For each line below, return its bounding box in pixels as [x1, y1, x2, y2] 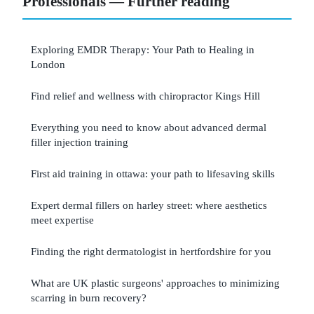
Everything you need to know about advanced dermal [31, 121, 266, 134]
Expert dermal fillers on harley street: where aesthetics [31, 199, 267, 212]
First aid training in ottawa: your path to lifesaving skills [31, 168, 275, 180]
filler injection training [31, 136, 128, 149]
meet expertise [31, 214, 94, 226]
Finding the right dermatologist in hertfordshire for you [31, 245, 271, 258]
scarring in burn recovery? [31, 292, 146, 304]
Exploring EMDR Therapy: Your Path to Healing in [31, 43, 254, 56]
